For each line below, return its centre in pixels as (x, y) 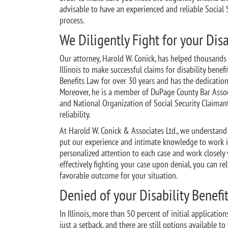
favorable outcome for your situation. (119, 175)
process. (72, 20)
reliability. (75, 114)
